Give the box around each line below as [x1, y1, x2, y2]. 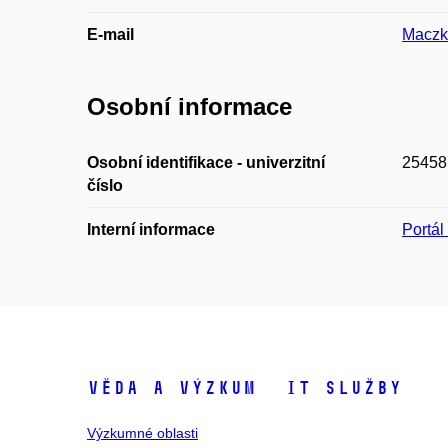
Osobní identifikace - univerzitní [87, 153, 325, 171]
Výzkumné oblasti [87, 424, 198, 441]
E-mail [87, 26, 134, 44]
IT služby [285, 376, 403, 399]
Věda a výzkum [87, 376, 256, 399]
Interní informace [87, 220, 215, 238]
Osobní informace [87, 93, 292, 121]
